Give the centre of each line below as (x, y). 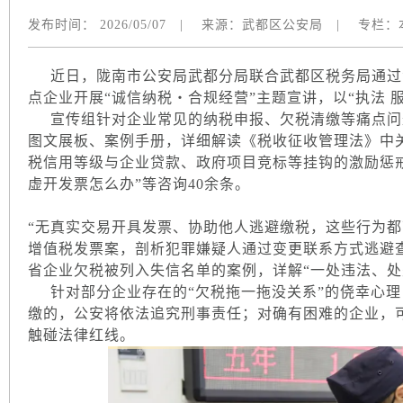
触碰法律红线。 (81, 335)
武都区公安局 (282, 25)
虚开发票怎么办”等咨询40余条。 (139, 184)
